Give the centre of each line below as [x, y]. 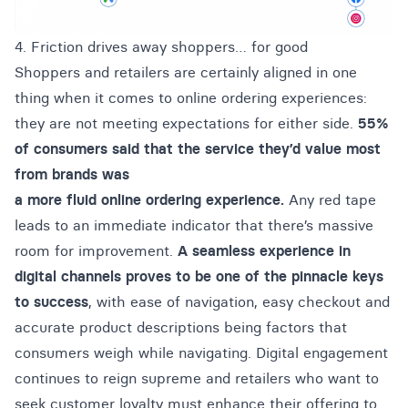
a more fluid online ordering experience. [149, 199]
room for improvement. [96, 250]
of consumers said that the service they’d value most [198, 148]
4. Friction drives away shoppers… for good [161, 46]
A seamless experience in [264, 250]
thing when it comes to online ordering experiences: [191, 97]
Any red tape [330, 199]
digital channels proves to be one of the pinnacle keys [199, 275]
